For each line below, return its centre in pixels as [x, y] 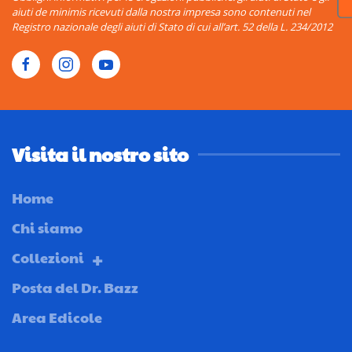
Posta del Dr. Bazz [75, 288]
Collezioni [48, 258]
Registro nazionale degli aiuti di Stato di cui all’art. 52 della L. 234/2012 [172, 27]
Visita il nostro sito [100, 154]
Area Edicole [57, 317]
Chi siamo [47, 228]
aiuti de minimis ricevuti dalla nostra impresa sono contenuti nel [161, 12]
